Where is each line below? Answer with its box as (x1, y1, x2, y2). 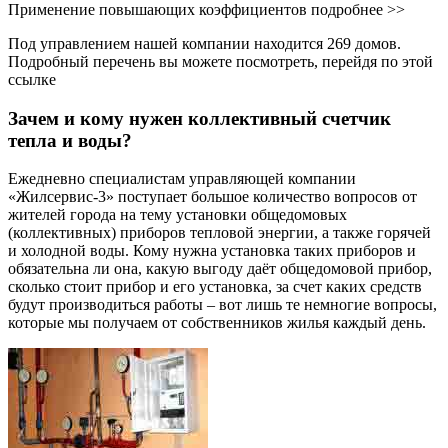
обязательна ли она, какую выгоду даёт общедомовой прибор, (8, 260, 432, 278)
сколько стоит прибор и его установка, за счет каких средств (8, 278, 422, 296)
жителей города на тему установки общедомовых (8, 206, 347, 224)
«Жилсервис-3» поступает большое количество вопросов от (8, 188, 417, 206)
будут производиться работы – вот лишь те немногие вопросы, (8, 296, 437, 314)
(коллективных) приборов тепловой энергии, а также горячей (8, 224, 431, 242)
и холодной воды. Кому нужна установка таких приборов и (8, 242, 416, 260)
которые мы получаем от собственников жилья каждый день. (8, 314, 426, 332)
